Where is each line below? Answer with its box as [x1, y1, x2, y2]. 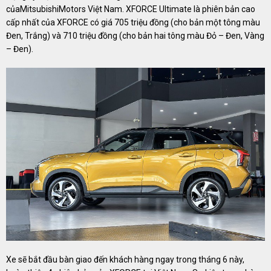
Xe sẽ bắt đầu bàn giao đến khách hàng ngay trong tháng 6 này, [6, 255, 244, 265]
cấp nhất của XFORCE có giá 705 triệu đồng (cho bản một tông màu [6, 17, 260, 27]
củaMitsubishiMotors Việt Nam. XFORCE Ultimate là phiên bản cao [6, 4, 255, 14]
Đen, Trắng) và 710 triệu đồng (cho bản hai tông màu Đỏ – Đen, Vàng [6, 30, 264, 41]
